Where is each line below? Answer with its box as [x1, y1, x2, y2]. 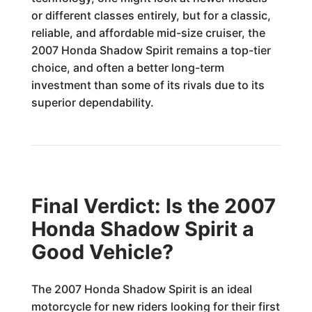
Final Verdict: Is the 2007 [31, 194, 276, 218]
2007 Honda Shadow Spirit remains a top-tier [31, 43, 271, 57]
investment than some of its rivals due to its [31, 78, 265, 92]
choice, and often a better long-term [31, 61, 224, 75]
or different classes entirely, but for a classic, [31, 8, 271, 22]
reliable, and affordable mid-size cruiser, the [31, 26, 265, 40]
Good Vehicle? [31, 240, 173, 264]
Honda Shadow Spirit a [31, 217, 254, 241]
